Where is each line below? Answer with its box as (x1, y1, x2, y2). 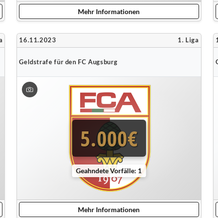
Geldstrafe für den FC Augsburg (19, 58, 118, 66)
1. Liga (178, 36, 199, 44)
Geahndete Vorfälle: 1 (76, 166, 142, 175)
